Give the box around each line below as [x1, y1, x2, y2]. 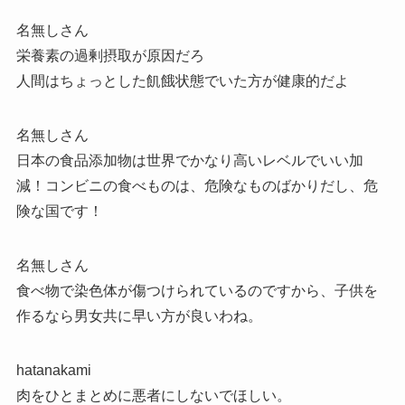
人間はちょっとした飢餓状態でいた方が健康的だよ [15, 72, 349, 89]
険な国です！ [15, 202, 103, 219]
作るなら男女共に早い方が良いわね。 [15, 307, 262, 324]
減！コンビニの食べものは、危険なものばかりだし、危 [15, 177, 378, 193]
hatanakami [15, 362, 91, 378]
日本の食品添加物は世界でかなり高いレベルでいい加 [15, 152, 363, 168]
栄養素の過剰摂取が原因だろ [15, 47, 204, 63]
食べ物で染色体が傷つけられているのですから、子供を [15, 282, 378, 298]
